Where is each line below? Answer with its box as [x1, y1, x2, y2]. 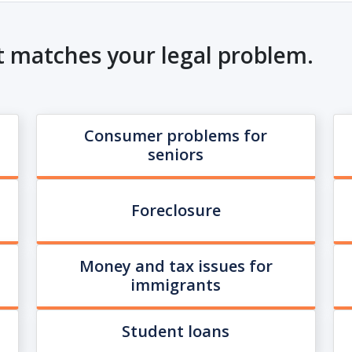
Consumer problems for [84, 125, 268, 146]
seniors [148, 144, 204, 165]
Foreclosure [130, 200, 221, 221]
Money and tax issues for [79, 255, 273, 277]
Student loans [122, 321, 230, 342]
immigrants [130, 274, 222, 295]
